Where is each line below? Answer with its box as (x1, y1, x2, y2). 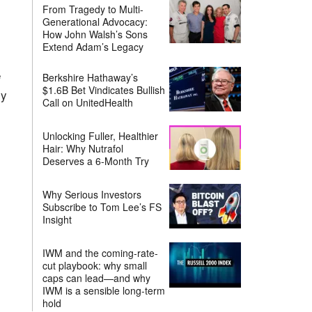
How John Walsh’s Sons (42, 27, 148, 42)
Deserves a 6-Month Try (42, 154, 150, 169)
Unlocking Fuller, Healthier (42, 129, 159, 143)
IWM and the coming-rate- (42, 246, 159, 260)
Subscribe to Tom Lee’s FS (42, 200, 162, 214)
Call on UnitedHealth (42, 95, 134, 110)
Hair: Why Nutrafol (42, 141, 124, 156)
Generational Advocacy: (42, 15, 148, 29)
